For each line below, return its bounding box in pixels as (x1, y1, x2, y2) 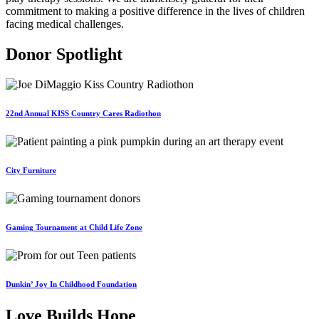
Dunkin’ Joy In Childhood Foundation (6, 279, 137, 288)
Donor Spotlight (6, 45, 122, 64)
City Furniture (6, 165, 56, 174)
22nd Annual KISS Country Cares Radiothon (6, 108, 161, 117)
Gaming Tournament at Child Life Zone (6, 222, 142, 231)
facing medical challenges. (6, 18, 124, 31)
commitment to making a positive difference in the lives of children (6, 5, 305, 18)
